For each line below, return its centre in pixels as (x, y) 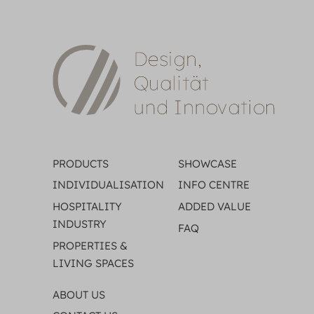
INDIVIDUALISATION (108, 185)
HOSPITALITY (87, 206)
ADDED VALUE (214, 206)
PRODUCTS (81, 163)
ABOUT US (79, 294)
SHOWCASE (207, 163)
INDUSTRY (80, 224)
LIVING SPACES (93, 263)
